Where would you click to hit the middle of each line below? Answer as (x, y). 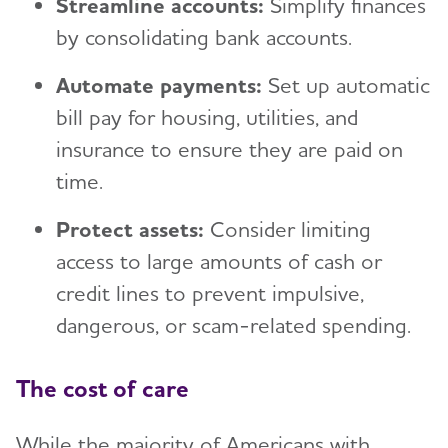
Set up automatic (346, 84)
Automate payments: (159, 84)
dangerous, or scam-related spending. (233, 324)
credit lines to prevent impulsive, (210, 292)
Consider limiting (287, 228)
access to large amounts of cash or (219, 260)
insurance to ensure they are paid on (229, 148)
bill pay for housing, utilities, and (207, 116)
